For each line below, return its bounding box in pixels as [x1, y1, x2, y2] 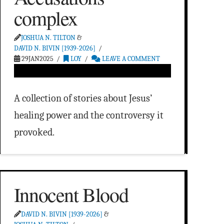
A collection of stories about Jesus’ [13, 92, 152, 104]
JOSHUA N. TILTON [20, 33, 75, 42]
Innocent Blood [13, 181, 128, 208]
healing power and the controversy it [13, 109, 163, 121]
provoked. [13, 126, 54, 138]
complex [13, 4, 77, 31]
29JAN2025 [19, 54, 53, 63]
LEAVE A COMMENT [100, 54, 160, 63]
